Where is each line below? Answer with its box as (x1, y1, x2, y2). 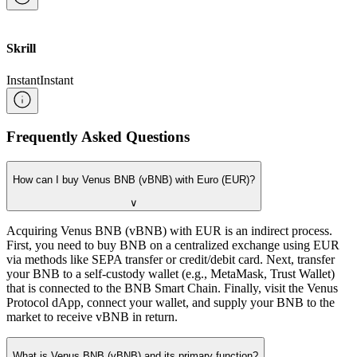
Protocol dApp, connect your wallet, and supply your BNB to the (6, 295, 335, 309)
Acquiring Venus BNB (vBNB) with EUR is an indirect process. (6, 223, 332, 237)
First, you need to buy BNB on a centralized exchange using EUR (6, 237, 339, 252)
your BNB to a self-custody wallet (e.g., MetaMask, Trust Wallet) (6, 266, 335, 280)
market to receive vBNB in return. (6, 309, 178, 324)
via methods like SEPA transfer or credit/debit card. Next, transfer (6, 252, 335, 266)
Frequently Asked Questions (6, 128, 190, 146)
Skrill (6, 41, 36, 56)
